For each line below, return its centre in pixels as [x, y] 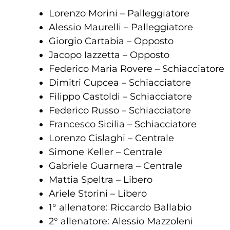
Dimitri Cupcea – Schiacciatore [120, 83]
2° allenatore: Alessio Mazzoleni [121, 222]
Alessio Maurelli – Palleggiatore [121, 27]
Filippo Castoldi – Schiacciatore [120, 97]
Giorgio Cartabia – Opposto [111, 41]
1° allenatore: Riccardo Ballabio [120, 208]
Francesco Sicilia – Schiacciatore [123, 124]
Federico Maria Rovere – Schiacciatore [137, 69]
